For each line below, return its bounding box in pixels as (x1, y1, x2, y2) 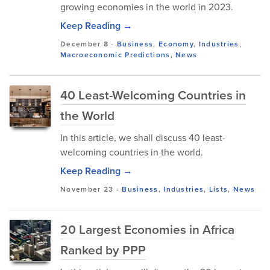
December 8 (60, 39, 109, 49)
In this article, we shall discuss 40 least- (60, 131, 225, 145)
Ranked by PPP (60, 240, 146, 259)
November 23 (60, 184, 114, 195)
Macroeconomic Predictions (60, 49, 171, 60)
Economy (158, 39, 194, 49)
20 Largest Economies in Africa (60, 220, 234, 239)
